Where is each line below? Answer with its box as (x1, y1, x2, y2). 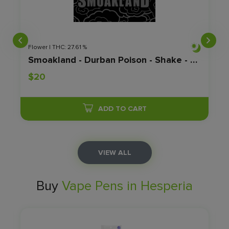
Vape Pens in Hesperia (62, 178, 193, 195)
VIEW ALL (98, 148, 131, 157)
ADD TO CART (98, 104, 147, 113)
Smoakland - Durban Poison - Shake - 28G (190, 54, 197, 65)
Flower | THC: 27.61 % (28, 43, 87, 52)
